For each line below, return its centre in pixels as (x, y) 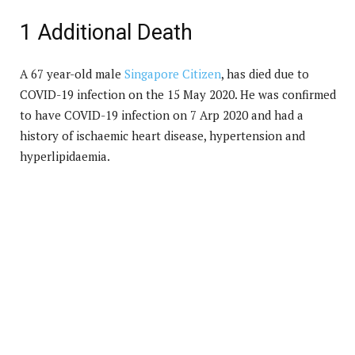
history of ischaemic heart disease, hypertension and (162, 136)
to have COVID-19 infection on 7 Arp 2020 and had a (162, 115)
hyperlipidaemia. (65, 157)
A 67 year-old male (72, 74)
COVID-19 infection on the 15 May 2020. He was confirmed (178, 95)
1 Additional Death (106, 33)
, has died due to (265, 74)
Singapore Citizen (173, 74)
